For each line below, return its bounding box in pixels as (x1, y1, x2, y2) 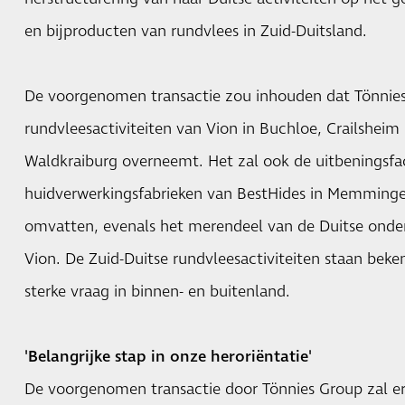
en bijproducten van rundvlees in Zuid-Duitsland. (24, 20, 375, 42)
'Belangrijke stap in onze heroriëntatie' (24, 345, 312, 368)
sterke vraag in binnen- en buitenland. (24, 280, 290, 303)
